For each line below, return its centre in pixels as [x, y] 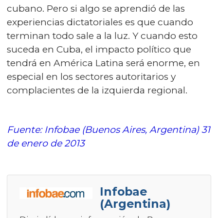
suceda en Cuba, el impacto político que [99, 50]
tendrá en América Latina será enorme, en [103, 63]
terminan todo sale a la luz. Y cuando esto [102, 36]
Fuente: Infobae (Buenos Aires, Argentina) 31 [109, 130]
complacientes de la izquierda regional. [97, 91]
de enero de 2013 [46, 144]
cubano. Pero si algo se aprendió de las [96, 9]
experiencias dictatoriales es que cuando [100, 22]
